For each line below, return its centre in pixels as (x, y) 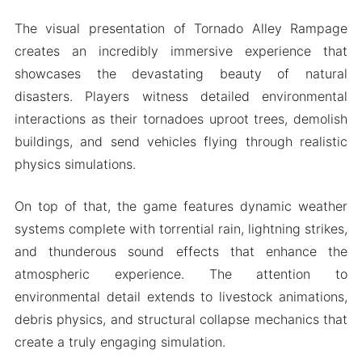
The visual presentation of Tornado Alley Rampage (181, 29)
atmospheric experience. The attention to (181, 274)
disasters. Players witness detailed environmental (181, 97)
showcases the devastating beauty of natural (181, 74)
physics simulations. (75, 164)
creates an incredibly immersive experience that (181, 51)
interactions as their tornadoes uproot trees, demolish (181, 119)
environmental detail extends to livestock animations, (181, 297)
